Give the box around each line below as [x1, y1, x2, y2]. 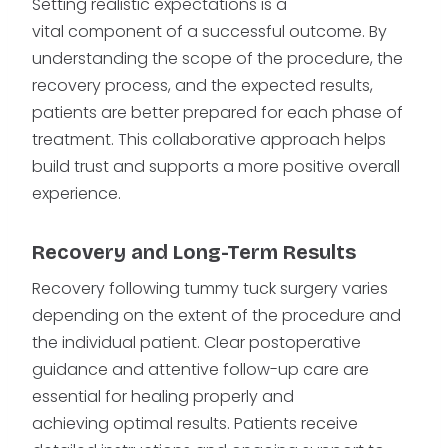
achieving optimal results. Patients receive [32, 412, 358, 436]
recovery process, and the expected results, [32, 74, 373, 98]
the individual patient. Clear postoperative [32, 331, 361, 355]
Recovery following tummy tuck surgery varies [32, 277, 388, 301]
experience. [32, 182, 125, 206]
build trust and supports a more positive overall [32, 155, 400, 179]
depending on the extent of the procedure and [32, 304, 401, 328]
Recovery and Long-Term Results [32, 240, 361, 265]
